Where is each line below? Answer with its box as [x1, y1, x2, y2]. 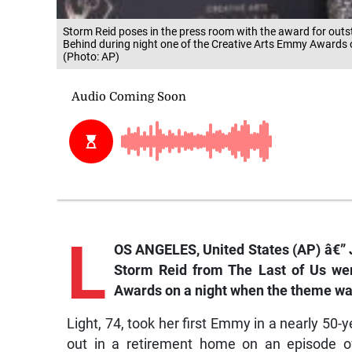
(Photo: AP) [63, 50, 119, 64]
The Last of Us [228, 262, 327, 279]
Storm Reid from [113, 262, 229, 279]
